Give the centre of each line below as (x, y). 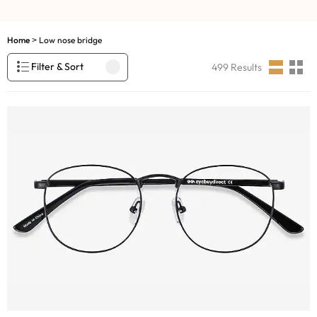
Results (245, 67)
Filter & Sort (57, 67)
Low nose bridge (70, 40)
